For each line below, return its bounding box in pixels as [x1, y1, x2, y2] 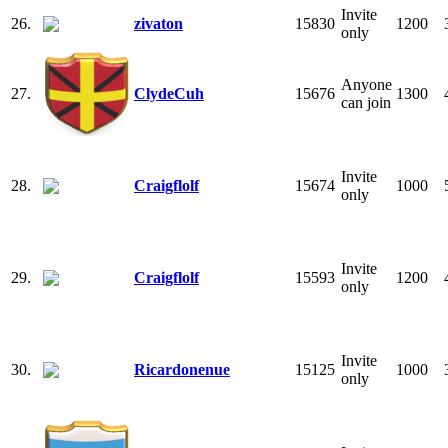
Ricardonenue [134, 360, 230, 378]
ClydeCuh [134, 84, 204, 102]
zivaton [134, 14, 183, 32]
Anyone [341, 75, 392, 93]
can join [341, 93, 391, 111]
